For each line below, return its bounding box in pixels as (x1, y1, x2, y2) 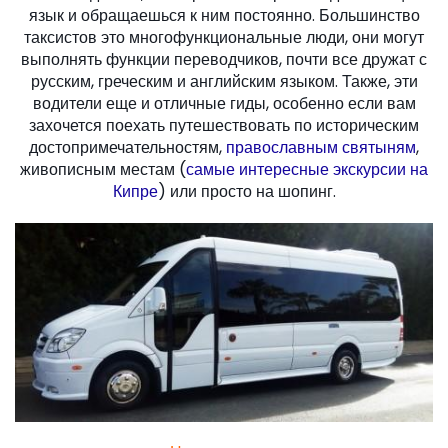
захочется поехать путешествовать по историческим (29, 114, 419, 138)
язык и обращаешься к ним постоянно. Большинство (28, 4, 420, 28)
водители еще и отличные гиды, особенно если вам (32, 92, 416, 116)
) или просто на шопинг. (157, 180, 336, 204)
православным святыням (226, 136, 416, 160)
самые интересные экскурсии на (186, 158, 428, 182)
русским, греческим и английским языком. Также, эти (30, 70, 418, 94)
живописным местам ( (20, 158, 186, 182)
